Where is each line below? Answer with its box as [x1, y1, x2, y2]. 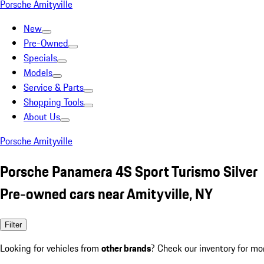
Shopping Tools [24, 95, 84, 109]
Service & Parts [24, 80, 84, 94]
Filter [5, 220, 22, 229]
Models [24, 65, 52, 80]
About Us [24, 110, 60, 124]
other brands [101, 240, 151, 255]
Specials [24, 51, 57, 65]
